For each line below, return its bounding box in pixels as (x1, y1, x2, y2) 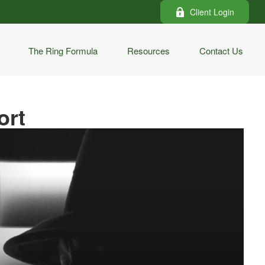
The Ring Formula (28, 44, 98, 57)
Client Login (190, 6, 235, 18)
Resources (127, 44, 170, 57)
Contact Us (199, 44, 244, 57)
